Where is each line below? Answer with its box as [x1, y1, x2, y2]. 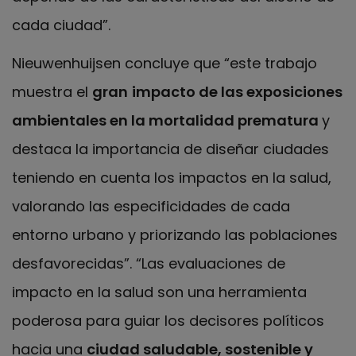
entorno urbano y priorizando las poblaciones [12, 225, 338, 246]
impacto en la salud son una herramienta [12, 282, 307, 303]
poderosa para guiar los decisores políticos [12, 311, 324, 331]
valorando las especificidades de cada [12, 196, 290, 217]
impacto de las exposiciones [132, 82, 342, 103]
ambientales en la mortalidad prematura [12, 110, 322, 131]
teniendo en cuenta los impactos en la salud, [12, 168, 331, 188]
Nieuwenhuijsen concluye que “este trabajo [12, 53, 317, 74]
